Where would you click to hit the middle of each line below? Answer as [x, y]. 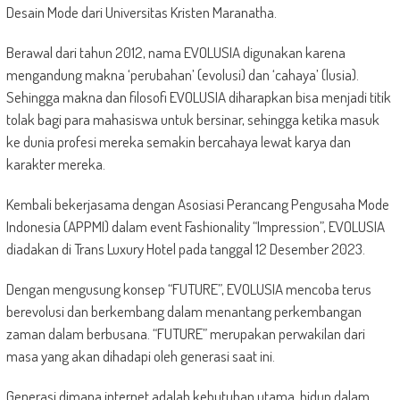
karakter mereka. [55, 163]
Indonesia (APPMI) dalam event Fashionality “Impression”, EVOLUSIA [195, 226]
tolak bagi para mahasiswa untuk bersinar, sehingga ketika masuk [192, 119]
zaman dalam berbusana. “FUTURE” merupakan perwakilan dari [185, 333]
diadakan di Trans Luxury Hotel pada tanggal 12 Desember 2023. [185, 248]
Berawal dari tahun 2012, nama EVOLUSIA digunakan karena [175, 52]
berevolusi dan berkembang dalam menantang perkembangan [183, 311]
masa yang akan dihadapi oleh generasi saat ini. [140, 355]
